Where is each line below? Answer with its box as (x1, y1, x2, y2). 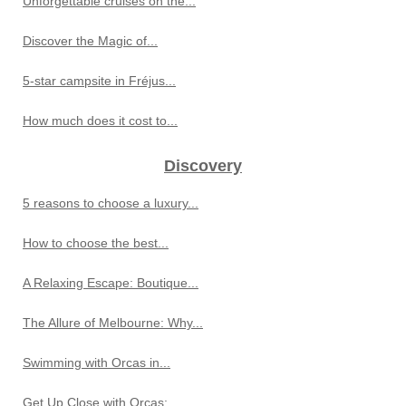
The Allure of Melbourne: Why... (23, 315, 203, 331)
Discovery (164, 157, 242, 176)
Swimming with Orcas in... (23, 355, 170, 371)
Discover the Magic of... (23, 34, 158, 49)
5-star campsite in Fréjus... (23, 73, 176, 89)
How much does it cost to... (23, 113, 178, 129)
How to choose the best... (23, 236, 169, 251)
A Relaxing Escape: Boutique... (23, 275, 198, 291)
